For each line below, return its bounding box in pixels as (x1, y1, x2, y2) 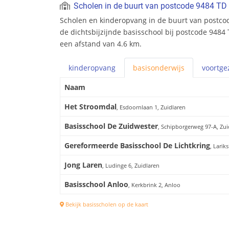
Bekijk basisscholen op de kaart (64, 200, 148, 208)
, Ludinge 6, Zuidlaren (102, 161, 159, 169)
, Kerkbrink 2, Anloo (128, 180, 180, 189)
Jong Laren (64, 159, 102, 170)
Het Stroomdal (64, 101, 117, 111)
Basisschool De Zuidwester (64, 121, 158, 131)
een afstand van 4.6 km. (60, 38, 142, 49)
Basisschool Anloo (64, 179, 128, 189)
